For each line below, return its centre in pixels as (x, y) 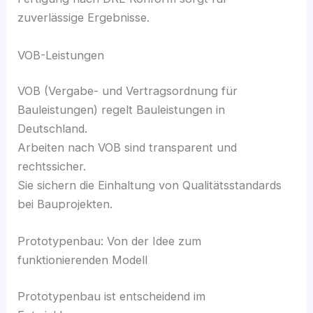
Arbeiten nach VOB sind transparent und (128, 148)
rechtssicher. (52, 167)
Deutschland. (53, 129)
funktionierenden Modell (83, 260)
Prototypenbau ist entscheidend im (112, 296)
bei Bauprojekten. (65, 204)
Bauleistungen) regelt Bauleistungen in (122, 110)
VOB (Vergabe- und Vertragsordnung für (128, 91)
